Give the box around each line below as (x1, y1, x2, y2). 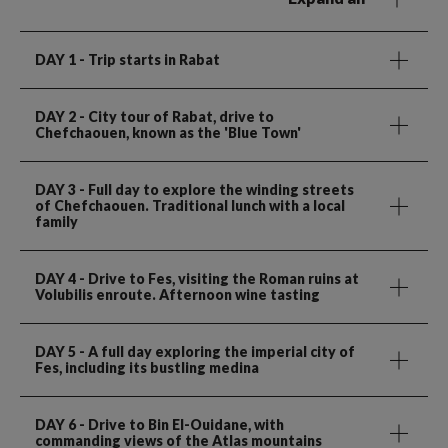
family (35, 212, 78, 230)
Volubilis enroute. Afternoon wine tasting (35, 285, 320, 303)
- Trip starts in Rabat (76, 50, 220, 68)
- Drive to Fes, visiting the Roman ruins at (76, 269, 359, 287)
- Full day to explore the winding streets (76, 180, 354, 198)
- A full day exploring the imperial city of (76, 342, 355, 360)
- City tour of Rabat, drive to (76, 107, 274, 125)
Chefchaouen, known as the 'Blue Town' (35, 123, 301, 141)
